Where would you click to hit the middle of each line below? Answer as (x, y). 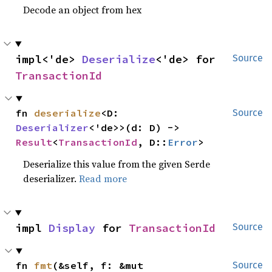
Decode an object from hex (83, 10)
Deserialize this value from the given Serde (117, 164)
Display (72, 228)
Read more (103, 178)
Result (34, 142)
